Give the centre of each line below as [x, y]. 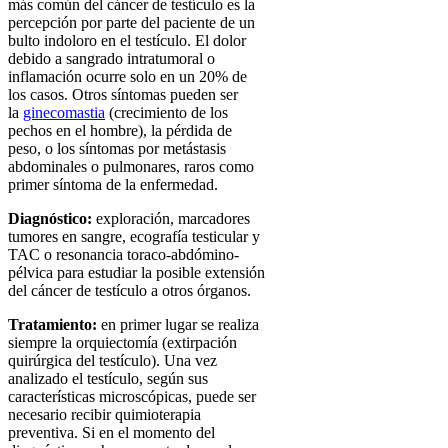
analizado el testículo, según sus [108, 378]
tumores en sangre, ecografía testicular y [134, 236]
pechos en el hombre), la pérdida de [120, 130]
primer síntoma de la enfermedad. [113, 184]
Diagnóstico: [50, 218]
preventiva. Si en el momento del [111, 432]
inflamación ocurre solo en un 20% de [127, 76]
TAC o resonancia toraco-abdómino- [123, 254]
